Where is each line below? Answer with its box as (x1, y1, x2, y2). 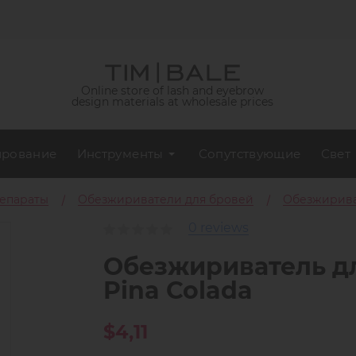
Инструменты (76, 145, 164, 161)
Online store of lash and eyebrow (80, 83, 264, 98)
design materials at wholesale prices (71, 94, 273, 109)
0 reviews (188, 220, 249, 235)
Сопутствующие (198, 145, 301, 161)
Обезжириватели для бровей (78, 192, 253, 207)
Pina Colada (103, 276, 253, 305)
